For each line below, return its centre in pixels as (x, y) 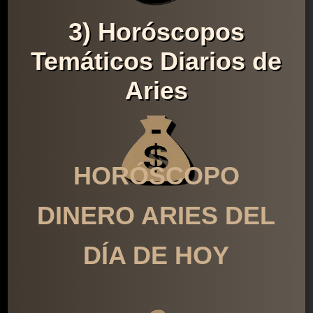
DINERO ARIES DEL (156, 216)
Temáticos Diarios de (156, 61)
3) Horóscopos (156, 32)
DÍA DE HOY (156, 256)
